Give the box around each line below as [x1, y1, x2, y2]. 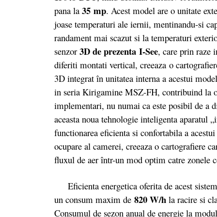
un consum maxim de [54, 193, 131, 205]
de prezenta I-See [93, 45, 158, 58]
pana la [54, 4, 82, 17]
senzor [54, 45, 79, 58]
